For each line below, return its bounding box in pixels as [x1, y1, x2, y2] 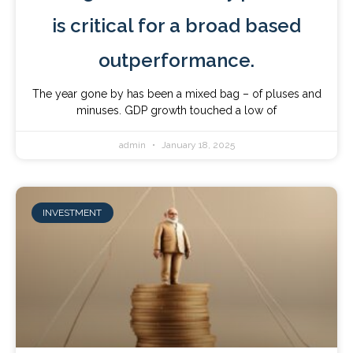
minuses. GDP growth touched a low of [76, 104, 277, 117]
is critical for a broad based [52, 14, 301, 37]
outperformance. [98, 49, 255, 72]
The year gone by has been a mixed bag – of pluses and [32, 87, 321, 100]
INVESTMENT [43, 207, 102, 219]
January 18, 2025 [158, 139, 235, 150]
